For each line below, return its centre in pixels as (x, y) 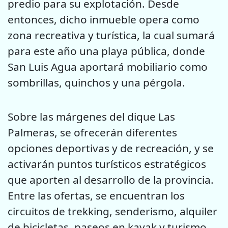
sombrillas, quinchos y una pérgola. (96, 83)
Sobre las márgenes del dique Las (91, 116)
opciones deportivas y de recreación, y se (111, 148)
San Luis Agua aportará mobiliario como (108, 67)
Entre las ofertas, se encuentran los (96, 195)
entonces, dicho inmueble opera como (104, 20)
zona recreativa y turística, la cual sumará (111, 35)
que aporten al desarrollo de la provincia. (111, 179)
